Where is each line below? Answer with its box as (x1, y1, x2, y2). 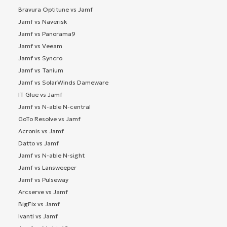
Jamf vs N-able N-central (18, 102, 91, 110)
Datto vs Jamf (18, 139, 59, 147)
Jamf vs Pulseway (18, 175, 68, 183)
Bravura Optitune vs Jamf (18, 5, 93, 13)
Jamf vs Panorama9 (18, 29, 75, 37)
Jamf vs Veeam (18, 42, 62, 50)
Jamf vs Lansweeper (18, 163, 77, 171)
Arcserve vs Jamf (18, 187, 68, 196)
